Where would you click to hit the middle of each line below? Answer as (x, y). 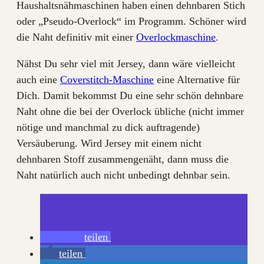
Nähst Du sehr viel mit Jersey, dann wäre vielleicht (126, 63)
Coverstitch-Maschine (107, 79)
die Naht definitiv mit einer (76, 37)
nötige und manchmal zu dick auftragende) (108, 127)
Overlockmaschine (176, 37)
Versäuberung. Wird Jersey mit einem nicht (109, 143)
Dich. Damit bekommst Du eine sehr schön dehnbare (130, 95)
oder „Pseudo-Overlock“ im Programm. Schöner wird (131, 21)
